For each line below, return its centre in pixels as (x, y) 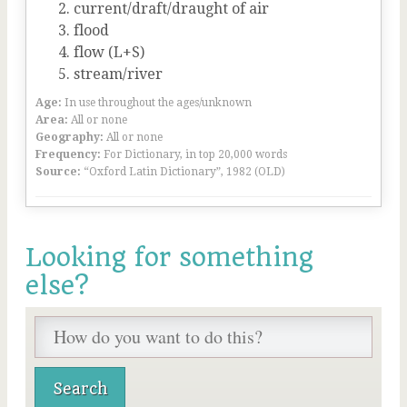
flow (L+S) (109, 52)
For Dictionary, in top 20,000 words (195, 154)
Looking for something (169, 258)
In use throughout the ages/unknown (158, 103)
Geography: (69, 137)
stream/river (118, 74)
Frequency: (68, 154)
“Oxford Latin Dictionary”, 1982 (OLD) (184, 172)
